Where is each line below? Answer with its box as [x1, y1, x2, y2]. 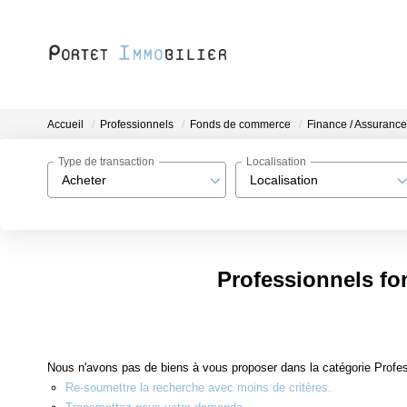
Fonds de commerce [190, 118, 291, 132]
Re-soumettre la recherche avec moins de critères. [65, 380, 332, 394]
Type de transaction [58, 155, 154, 169]
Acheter [62, 173, 106, 187]
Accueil [47, 118, 84, 132]
